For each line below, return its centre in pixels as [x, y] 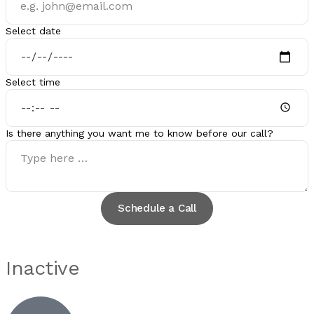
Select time [33, 82]
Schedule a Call [157, 208]
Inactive [42, 268]
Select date [33, 31]
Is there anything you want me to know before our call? [139, 133]
